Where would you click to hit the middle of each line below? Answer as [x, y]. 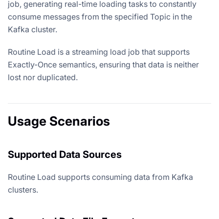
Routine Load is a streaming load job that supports [99, 52]
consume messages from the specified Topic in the [100, 16]
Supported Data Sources [65, 154]
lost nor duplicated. [43, 77]
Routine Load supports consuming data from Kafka [100, 177]
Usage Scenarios [59, 121]
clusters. [23, 189]
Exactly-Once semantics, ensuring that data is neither [103, 64]
